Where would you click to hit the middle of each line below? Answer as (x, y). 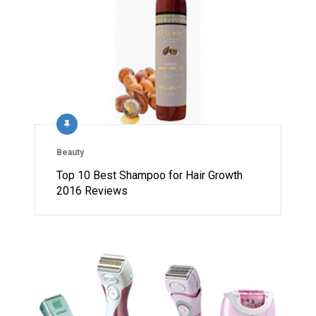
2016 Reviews (92, 191)
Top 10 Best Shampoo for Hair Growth (150, 176)
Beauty (70, 153)
